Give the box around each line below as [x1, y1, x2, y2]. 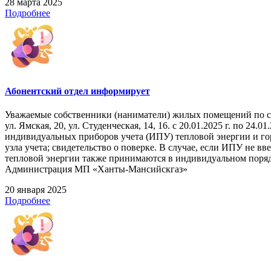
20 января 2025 [5, 184, 67, 195]
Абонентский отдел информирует [5, 85, 150, 96]
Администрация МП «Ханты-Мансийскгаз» [5, 164, 188, 175]
